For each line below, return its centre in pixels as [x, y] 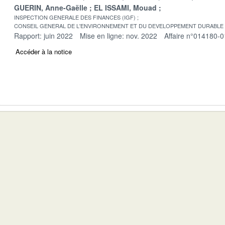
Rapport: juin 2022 [43, 35]
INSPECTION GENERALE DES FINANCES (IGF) [75, 17]
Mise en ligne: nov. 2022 [119, 35]
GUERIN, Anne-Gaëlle [51, 7]
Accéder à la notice [44, 51]
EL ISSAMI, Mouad [125, 7]
